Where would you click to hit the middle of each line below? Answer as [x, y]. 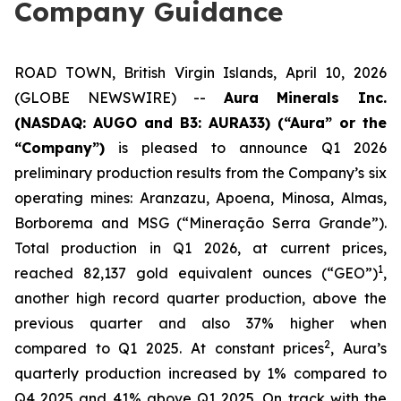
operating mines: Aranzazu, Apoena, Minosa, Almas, [200, 198]
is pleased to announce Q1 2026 [246, 148]
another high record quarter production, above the [200, 298]
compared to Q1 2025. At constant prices [170, 348]
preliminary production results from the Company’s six [200, 173]
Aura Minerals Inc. [305, 98]
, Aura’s [359, 348]
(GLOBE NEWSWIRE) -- [119, 98]
